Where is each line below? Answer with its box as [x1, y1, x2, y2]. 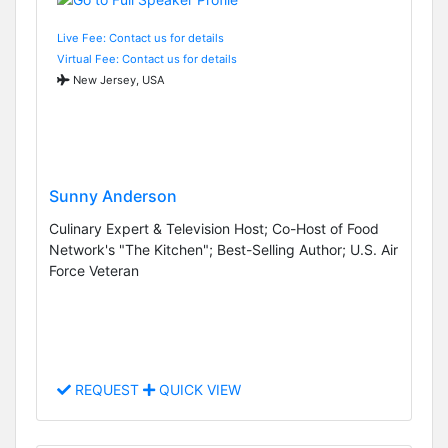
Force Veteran [49, 261, 139, 279]
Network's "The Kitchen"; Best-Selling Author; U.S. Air [49, 240, 398, 258]
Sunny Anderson [49, 185, 177, 206]
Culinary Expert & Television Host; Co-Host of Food [49, 219, 379, 237]
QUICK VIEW [155, 381, 241, 399]
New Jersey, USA [70, 72, 165, 87]
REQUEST [71, 381, 143, 399]
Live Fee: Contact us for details [57, 30, 224, 45]
